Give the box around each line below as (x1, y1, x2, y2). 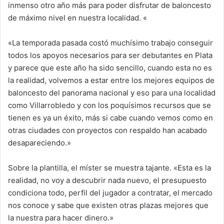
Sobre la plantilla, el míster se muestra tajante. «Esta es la (8, 163, 211, 172)
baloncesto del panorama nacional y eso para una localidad (8, 88, 215, 97)
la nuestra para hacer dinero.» (8, 213, 113, 222)
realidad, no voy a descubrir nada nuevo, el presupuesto (8, 175, 206, 185)
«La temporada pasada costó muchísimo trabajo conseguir (8, 38, 213, 47)
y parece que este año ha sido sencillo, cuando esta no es (8, 63, 212, 72)
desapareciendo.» (8, 138, 71, 147)
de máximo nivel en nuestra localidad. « (8, 13, 147, 22)
